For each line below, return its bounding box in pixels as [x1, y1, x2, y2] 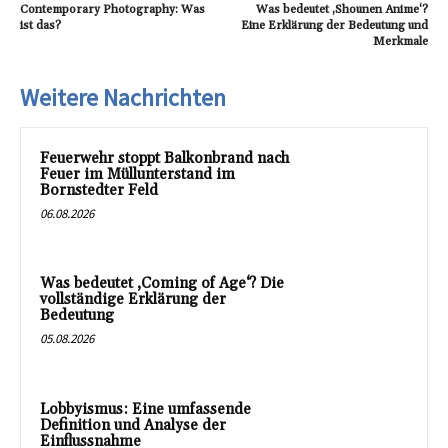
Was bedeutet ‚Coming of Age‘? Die [40, 274, 284, 294]
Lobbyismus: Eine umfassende [40, 399, 251, 419]
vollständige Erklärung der [40, 290, 226, 310]
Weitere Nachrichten [20, 81, 226, 113]
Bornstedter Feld [40, 180, 158, 200]
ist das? [20, 17, 61, 33]
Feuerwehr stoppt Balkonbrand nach [40, 148, 289, 168]
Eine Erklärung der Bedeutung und [240, 17, 428, 33]
